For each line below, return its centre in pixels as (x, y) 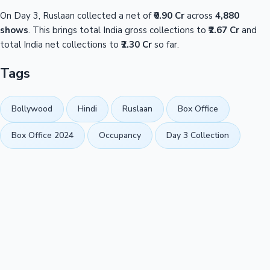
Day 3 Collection (198, 136)
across (200, 15)
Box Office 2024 (42, 136)
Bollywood (32, 109)
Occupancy (120, 136)
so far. (165, 44)
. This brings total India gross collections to (118, 30)
